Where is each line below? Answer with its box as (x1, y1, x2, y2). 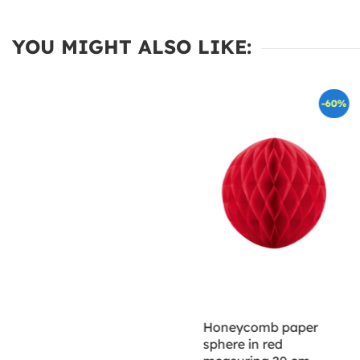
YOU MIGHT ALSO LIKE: (12, 35, 252, 59)
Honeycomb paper (202, 319, 318, 336)
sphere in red (202, 336, 283, 353)
